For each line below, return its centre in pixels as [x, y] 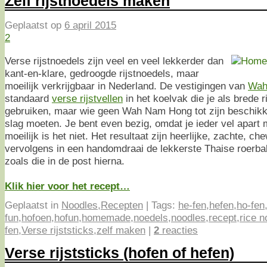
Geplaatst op [35, 25]
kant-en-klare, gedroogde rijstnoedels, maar [102, 73]
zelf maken [121, 230]
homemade [106, 217]
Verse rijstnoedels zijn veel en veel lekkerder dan [114, 60]
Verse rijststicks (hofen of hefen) [119, 253]
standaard [28, 98]
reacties [178, 230]
